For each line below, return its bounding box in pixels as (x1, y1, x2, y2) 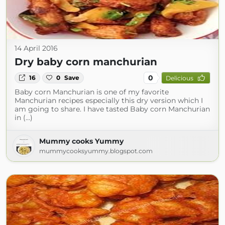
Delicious (165, 74, 193, 82)
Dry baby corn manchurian (15, 56, 157, 68)
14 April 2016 (15, 44, 58, 53)
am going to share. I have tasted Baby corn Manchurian (15, 104, 210, 114)
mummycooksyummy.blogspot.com (39, 147, 153, 155)
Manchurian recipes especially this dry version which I (15, 96, 203, 105)
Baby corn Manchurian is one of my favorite (15, 87, 169, 96)
